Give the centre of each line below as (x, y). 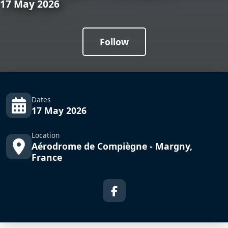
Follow (114, 42)
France (47, 157)
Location (46, 135)
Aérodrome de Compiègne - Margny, (112, 146)
